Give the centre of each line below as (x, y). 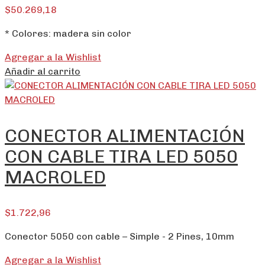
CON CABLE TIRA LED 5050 (121, 157)
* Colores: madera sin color (68, 34)
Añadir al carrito (43, 72)
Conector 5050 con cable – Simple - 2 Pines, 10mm (119, 237)
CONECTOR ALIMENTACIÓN (125, 136)
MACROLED (55, 177)
